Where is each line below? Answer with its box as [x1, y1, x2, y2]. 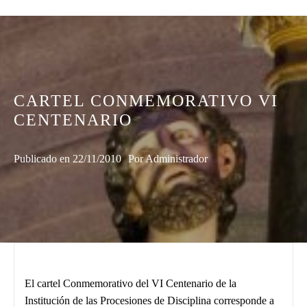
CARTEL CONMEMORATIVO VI [14, 92, 278, 110]
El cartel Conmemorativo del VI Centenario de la [25, 278, 236, 289]
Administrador [145, 153, 208, 164]
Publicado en [14, 153, 73, 164]
